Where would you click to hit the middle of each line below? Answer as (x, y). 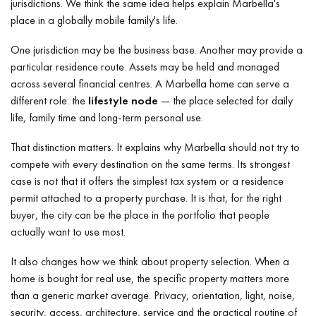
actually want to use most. (68, 231)
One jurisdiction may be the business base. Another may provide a (157, 49)
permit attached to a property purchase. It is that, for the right (146, 197)
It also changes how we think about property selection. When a (150, 261)
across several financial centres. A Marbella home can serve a (150, 83)
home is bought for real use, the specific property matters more (150, 278)
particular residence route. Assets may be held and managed (145, 66)
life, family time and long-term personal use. (107, 117)
